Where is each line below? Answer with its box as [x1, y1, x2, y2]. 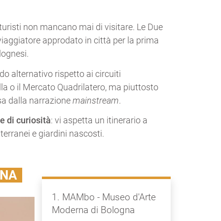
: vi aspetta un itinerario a [51, 115, 147, 126]
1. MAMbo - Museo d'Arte [51, 191, 156, 203]
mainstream [73, 95, 119, 106]
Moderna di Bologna [51, 204, 135, 216]
